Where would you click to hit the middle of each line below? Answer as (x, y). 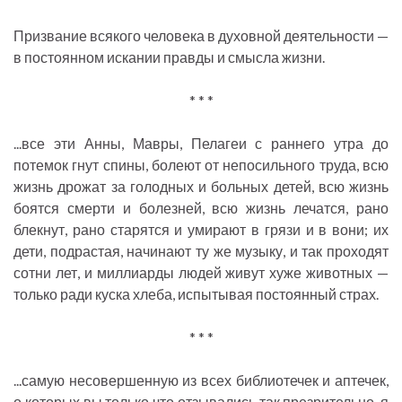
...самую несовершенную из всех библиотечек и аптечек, (201, 380)
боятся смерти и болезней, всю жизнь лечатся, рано (201, 208)
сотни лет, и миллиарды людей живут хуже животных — (201, 273)
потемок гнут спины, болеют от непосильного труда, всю (201, 165)
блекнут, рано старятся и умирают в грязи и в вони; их (201, 230)
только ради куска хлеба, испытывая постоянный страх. (196, 294)
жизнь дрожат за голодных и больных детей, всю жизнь (201, 187)
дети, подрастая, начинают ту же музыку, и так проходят (201, 251)
